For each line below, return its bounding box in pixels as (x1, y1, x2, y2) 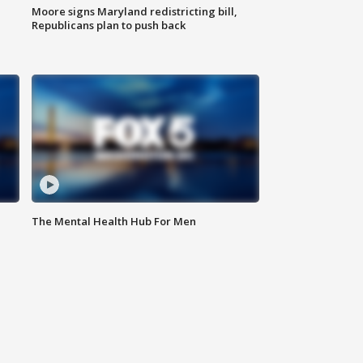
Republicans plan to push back (32, 18, 186, 33)
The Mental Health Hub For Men (32, 214, 197, 229)
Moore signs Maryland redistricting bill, (32, 4, 238, 19)
